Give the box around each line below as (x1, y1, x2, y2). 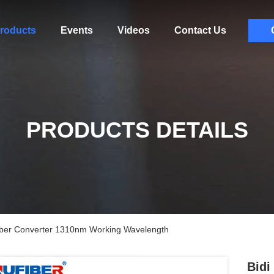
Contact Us (174, 25, 226, 35)
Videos (117, 25, 150, 35)
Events (60, 25, 93, 35)
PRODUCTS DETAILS (26, 117, 248, 143)
